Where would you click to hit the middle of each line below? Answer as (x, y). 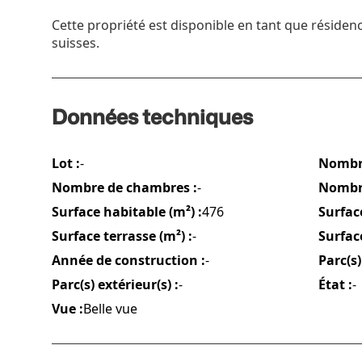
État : (335, 284)
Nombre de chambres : (124, 187)
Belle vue (110, 309)
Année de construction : (128, 260)
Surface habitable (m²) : (127, 212)
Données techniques (152, 116)
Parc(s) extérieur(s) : (115, 284)
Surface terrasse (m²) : (122, 236)
